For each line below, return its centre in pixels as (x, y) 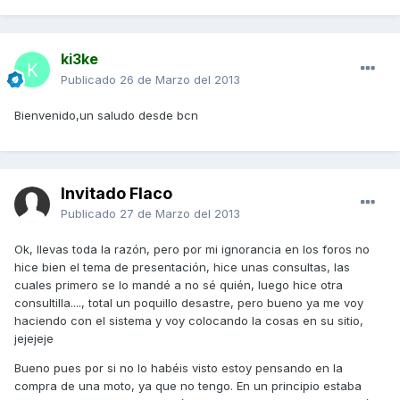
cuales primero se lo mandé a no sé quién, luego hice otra (179, 285)
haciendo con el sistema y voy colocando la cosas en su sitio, (189, 321)
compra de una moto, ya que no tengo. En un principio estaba (188, 386)
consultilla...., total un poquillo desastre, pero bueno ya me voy (189, 303)
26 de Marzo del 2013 (180, 80)
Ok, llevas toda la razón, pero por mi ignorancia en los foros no (192, 250)
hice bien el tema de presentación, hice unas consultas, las (182, 267)
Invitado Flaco (117, 194)
